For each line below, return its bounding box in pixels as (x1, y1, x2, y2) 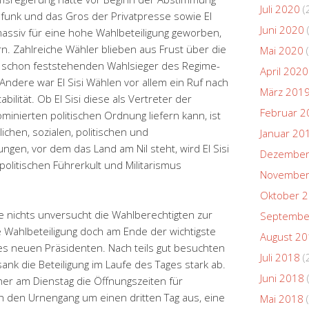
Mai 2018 (260, 291, 303, 306)
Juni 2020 (260, 22, 304, 37)
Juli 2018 (260, 250, 300, 264)
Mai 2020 (260, 43, 303, 57)
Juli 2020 (260, 1, 300, 16)
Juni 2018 (260, 270, 304, 285)
